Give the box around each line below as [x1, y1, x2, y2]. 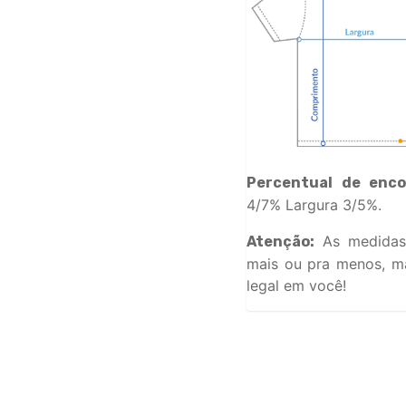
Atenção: [246, 232, 314, 250]
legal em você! [246, 275, 346, 295]
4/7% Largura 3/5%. [246, 195, 382, 214]
